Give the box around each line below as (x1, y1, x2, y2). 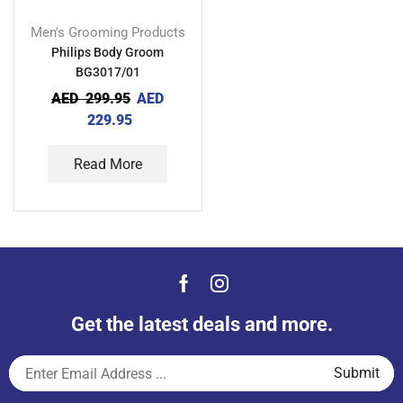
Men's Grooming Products (30, 23, 185, 40)
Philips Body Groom (51, 44, 165, 59)
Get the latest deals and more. (70, 312, 333, 336)
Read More (73, 155, 142, 173)
